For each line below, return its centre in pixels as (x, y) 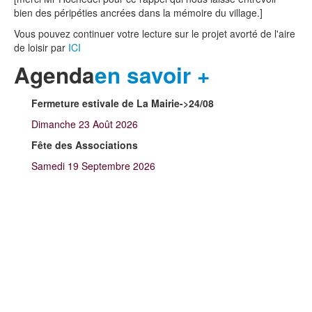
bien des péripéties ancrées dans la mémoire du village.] (138, 12)
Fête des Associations (85, 145)
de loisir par (41, 47)
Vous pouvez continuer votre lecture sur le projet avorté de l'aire (155, 33)
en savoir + (152, 75)
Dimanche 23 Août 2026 (85, 124)
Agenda (54, 75)
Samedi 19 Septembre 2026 (93, 165)
